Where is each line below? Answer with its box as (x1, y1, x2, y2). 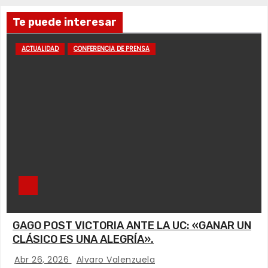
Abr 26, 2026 (14, 254, 72, 266)
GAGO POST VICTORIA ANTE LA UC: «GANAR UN (13, 219, 251, 232)
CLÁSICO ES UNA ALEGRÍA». (13, 233, 154, 246)
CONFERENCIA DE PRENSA (74, 44, 150, 53)
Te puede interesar (13, 16, 117, 29)
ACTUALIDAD (22, 44, 59, 53)
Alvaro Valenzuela (76, 254, 155, 266)
